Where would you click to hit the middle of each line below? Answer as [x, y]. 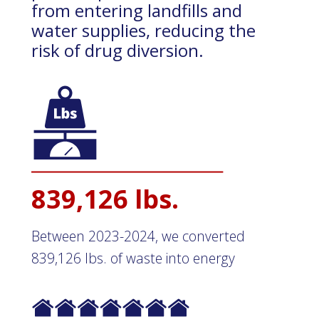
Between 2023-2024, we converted [138, 236]
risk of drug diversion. [117, 51]
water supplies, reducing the [143, 31]
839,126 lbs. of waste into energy [133, 258]
